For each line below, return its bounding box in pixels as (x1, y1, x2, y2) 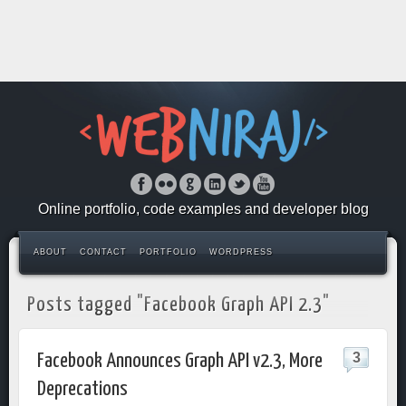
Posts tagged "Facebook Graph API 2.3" (27, 295, 330, 315)
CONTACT (80, 247, 127, 256)
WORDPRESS (209, 247, 273, 256)
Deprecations (37, 379, 128, 400)
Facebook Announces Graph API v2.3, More (37, 351, 323, 372)
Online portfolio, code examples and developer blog (37, 201, 369, 217)
